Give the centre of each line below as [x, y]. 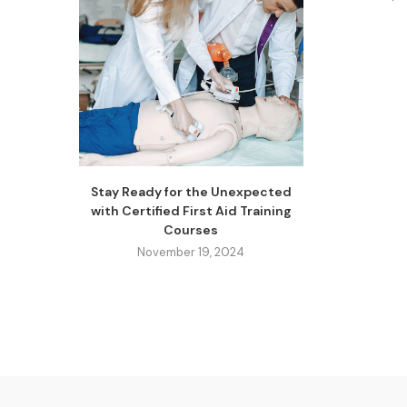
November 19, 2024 [191, 253]
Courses [191, 230]
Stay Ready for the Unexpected [191, 192]
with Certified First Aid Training [191, 211]
